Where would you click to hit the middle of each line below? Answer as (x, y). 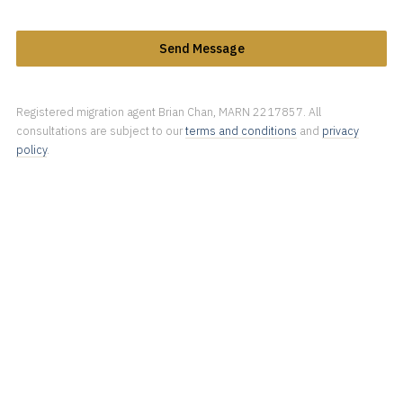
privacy (340, 130)
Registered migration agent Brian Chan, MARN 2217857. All (168, 112)
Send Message (201, 49)
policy (31, 149)
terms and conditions (241, 130)
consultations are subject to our (100, 130)
